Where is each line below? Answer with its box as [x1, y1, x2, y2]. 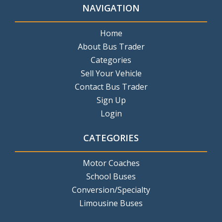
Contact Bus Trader [74, 81, 148, 93]
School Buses [86, 171, 136, 182]
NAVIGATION [82, 2, 140, 14]
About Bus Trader [77, 41, 145, 53]
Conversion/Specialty [72, 184, 150, 196]
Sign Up [96, 95, 126, 106]
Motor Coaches [82, 158, 140, 169]
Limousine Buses [79, 198, 143, 209]
